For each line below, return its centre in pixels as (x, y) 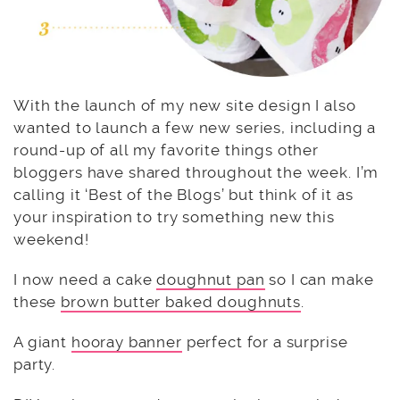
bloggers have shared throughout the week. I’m (196, 172)
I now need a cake (85, 279)
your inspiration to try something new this (174, 217)
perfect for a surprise (265, 342)
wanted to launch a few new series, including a (195, 127)
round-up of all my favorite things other (167, 150)
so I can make (319, 279)
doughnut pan (211, 279)
